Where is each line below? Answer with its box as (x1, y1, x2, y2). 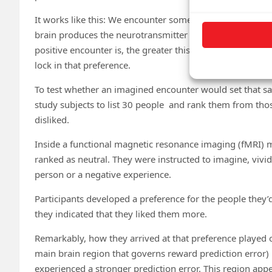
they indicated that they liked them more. (35, 207, 207, 220)
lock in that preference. (35, 58, 131, 71)
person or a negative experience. (35, 168, 171, 180)
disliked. (35, 113, 69, 126)
